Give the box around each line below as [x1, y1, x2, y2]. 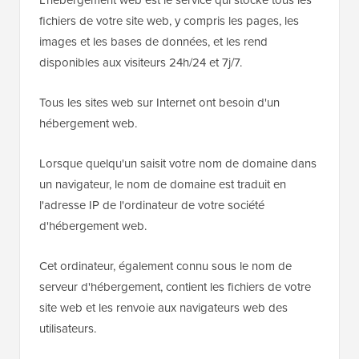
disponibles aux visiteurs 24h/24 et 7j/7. [39, 54, 242, 71]
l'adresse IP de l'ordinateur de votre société [39, 196, 264, 214]
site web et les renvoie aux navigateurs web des [39, 299, 288, 317]
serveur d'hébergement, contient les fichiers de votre [39, 278, 311, 296]
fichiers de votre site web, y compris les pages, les [39, 12, 299, 30]
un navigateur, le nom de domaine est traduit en [39, 175, 286, 193]
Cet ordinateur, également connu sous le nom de [39, 257, 292, 275]
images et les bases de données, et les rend [39, 33, 268, 50]
